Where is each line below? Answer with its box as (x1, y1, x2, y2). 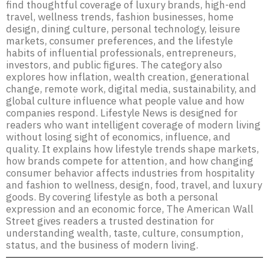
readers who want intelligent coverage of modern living (6, 118, 261, 131)
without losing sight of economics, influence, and (6, 130, 231, 144)
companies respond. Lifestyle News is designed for (6, 106, 238, 119)
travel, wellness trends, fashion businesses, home (6, 10, 234, 23)
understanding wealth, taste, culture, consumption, (6, 226, 243, 240)
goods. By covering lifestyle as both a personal (6, 190, 218, 204)
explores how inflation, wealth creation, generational (6, 70, 249, 83)
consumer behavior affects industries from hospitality (6, 166, 254, 180)
